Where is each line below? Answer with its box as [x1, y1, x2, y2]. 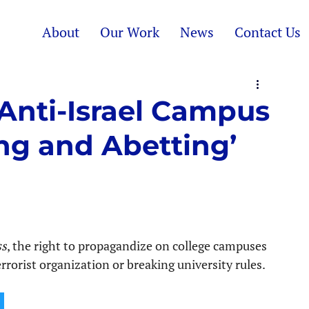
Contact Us [234, 22, 301, 41]
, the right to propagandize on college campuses [7, 237, 270, 254]
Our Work [99, 22, 159, 41]
